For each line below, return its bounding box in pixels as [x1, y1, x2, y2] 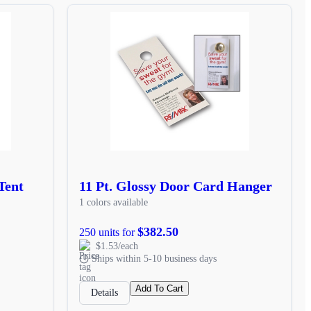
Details [91, 287, 119, 298]
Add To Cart [135, 283, 184, 294]
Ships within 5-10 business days [92, 253, 217, 264]
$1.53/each [96, 240, 139, 251]
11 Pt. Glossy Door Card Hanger [79, 178, 273, 194]
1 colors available [79, 196, 149, 208]
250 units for [79, 226, 138, 238]
